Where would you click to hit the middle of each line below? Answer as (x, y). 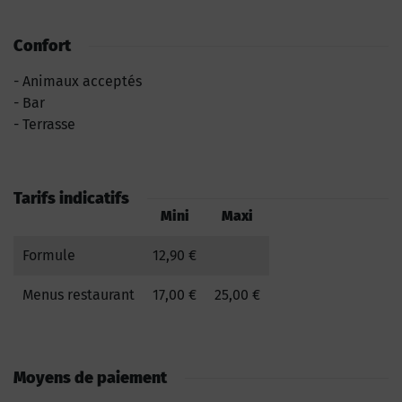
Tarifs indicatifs (71, 198)
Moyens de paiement (90, 377)
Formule (49, 255)
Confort (42, 45)
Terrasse (49, 124)
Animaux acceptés (82, 81)
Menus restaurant (79, 294)
